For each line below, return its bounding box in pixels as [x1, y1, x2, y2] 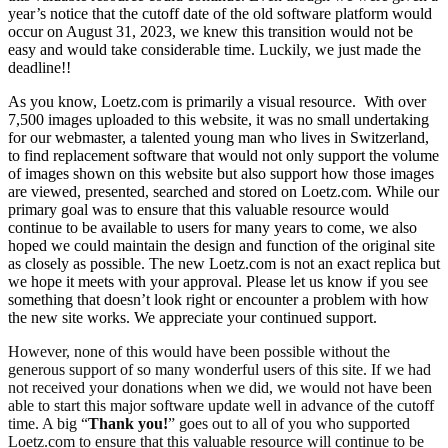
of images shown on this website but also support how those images [8, 164, 434, 182]
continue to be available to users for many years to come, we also [8, 218, 417, 236]
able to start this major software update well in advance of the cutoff [8, 396, 434, 414]
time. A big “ [8, 414, 88, 432]
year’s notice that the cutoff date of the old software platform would [8, 4, 432, 22]
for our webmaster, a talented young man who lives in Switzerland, [8, 128, 429, 146]
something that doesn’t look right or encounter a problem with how [8, 290, 429, 308]
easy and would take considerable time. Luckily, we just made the [8, 40, 421, 58]
